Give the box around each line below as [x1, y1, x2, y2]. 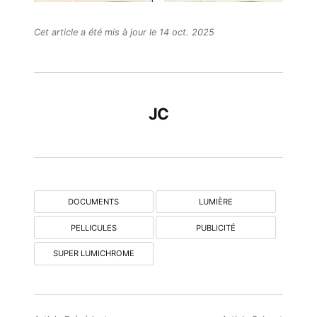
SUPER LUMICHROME [52, 248, 134, 259]
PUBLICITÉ [195, 222, 236, 233]
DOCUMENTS [68, 196, 120, 207]
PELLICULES [70, 222, 117, 233]
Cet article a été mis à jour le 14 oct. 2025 [33, 27, 214, 38]
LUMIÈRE [198, 196, 233, 207]
